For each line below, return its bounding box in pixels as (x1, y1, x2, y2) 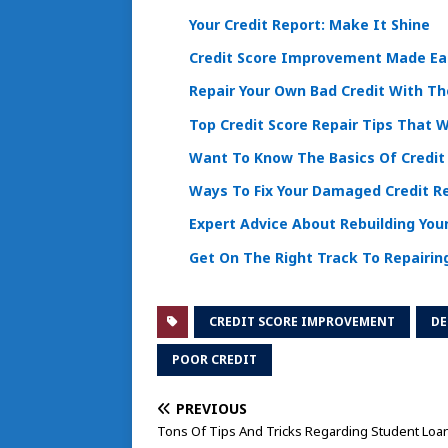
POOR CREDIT (172, 350, 257, 368)
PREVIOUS (176, 398, 247, 418)
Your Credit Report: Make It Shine (189, 15, 430, 35)
